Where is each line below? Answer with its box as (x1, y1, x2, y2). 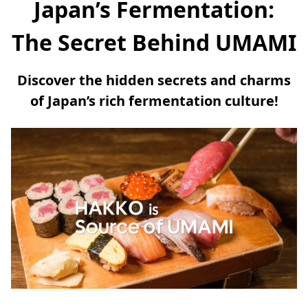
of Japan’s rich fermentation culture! (30, 91, 278, 110)
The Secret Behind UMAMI (12, 27, 296, 57)
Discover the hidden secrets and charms (17, 70, 291, 89)
